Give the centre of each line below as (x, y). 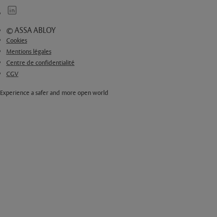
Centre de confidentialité (40, 63)
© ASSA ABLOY (31, 31)
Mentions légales (29, 52)
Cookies (16, 41)
